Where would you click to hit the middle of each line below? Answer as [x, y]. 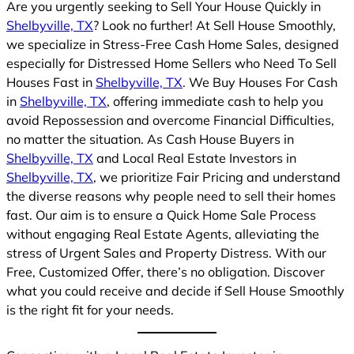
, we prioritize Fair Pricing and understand [217, 177]
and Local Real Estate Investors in [195, 158]
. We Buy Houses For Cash [260, 82]
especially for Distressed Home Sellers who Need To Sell [171, 63]
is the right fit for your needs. [90, 309]
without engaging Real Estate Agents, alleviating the [163, 233]
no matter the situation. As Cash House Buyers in [150, 139]
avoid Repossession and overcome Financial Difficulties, [170, 120]
